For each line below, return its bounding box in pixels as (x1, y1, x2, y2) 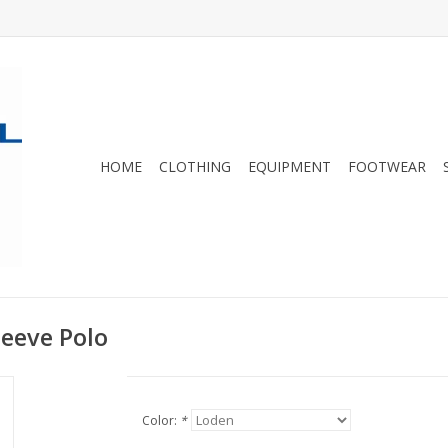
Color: (141, 412, 180, 429)
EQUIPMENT (248, 157, 331, 176)
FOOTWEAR (348, 157, 426, 176)
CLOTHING (159, 157, 231, 176)
